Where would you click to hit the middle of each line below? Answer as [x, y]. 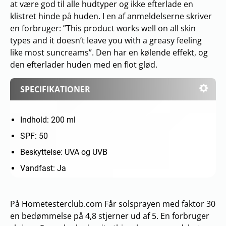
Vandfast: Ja [43, 168]
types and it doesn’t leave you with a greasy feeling [106, 40]
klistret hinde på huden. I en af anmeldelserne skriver [111, 16]
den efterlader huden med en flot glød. [84, 64]
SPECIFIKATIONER [55, 89]
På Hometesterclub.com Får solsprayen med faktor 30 [113, 204]
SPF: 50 [34, 136]
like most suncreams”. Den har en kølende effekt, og [109, 52]
